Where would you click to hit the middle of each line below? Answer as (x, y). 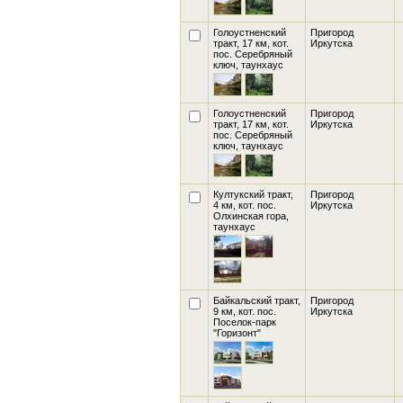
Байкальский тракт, (257, 300)
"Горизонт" (237, 333)
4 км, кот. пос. (245, 205)
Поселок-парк (245, 322)
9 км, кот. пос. (245, 311)
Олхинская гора (250, 216)
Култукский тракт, (253, 194)
